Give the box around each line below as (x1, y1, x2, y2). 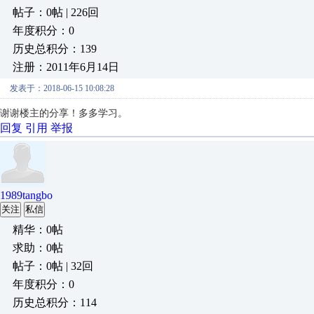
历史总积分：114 (13, 296, 97, 308)
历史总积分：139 (13, 43, 97, 55)
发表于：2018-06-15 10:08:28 (10, 83, 114, 93)
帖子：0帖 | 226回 (13, 6, 99, 18)
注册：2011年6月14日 (13, 61, 119, 73)
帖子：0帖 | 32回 (13, 260, 93, 272)
